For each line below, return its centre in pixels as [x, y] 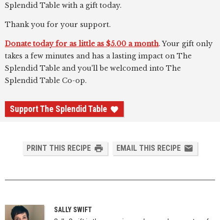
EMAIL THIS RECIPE [149, 148]
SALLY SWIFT [73, 210]
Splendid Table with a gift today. [63, 5]
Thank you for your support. [58, 25]
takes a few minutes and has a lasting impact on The [98, 56]
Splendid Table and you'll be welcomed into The [93, 68]
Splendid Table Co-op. [46, 81]
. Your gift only [186, 44]
